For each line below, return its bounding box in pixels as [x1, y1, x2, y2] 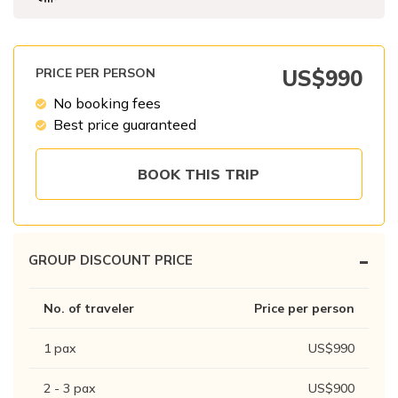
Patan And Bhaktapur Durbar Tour [43, 4, 243, 20]
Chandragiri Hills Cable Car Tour [43, 36, 228, 52]
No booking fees [53, 94, 161, 113]
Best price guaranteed [53, 115, 196, 134]
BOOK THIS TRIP [138, 165, 260, 184]
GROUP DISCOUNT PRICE [28, 251, 193, 269]
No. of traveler [44, 300, 134, 317]
